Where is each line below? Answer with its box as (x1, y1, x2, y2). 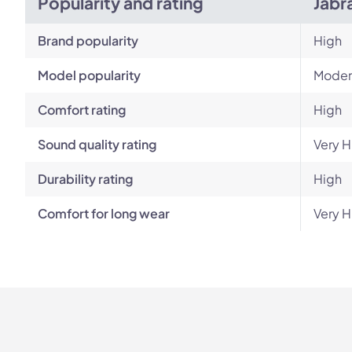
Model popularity (38, 67, 141, 83)
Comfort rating (38, 101, 126, 118)
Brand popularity (38, 32, 138, 49)
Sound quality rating (38, 136, 156, 152)
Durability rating (38, 170, 133, 187)
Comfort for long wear (38, 205, 170, 222)
